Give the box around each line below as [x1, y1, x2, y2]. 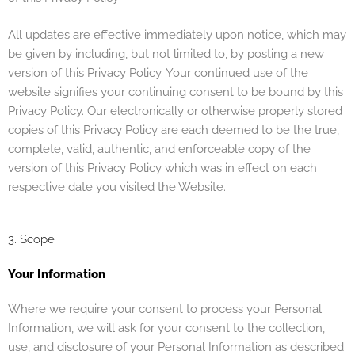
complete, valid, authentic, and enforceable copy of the [8, 141, 311, 156]
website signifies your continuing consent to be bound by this [8, 84, 343, 99]
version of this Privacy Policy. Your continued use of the [8, 65, 308, 80]
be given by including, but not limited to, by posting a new [8, 46, 324, 61]
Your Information [8, 267, 105, 282]
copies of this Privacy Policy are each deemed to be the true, [8, 122, 339, 137]
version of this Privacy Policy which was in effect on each [8, 160, 317, 175]
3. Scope [8, 232, 55, 247]
